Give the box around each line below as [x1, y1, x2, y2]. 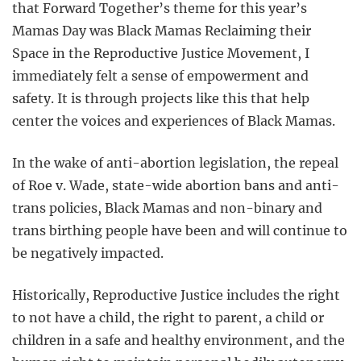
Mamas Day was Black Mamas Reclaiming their [12, 23, 311, 39]
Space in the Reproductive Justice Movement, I [12, 45, 309, 62]
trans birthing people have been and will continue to [12, 222, 347, 239]
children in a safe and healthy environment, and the [12, 332, 345, 349]
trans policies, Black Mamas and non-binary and [12, 200, 322, 217]
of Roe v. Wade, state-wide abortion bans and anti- [12, 177, 339, 194]
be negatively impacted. [12, 245, 164, 262]
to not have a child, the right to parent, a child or [12, 309, 324, 326]
